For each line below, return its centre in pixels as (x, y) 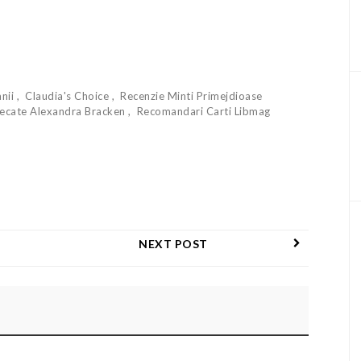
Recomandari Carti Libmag (203, 112)
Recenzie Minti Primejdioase (191, 96)
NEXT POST (173, 244)
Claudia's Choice (68, 96)
